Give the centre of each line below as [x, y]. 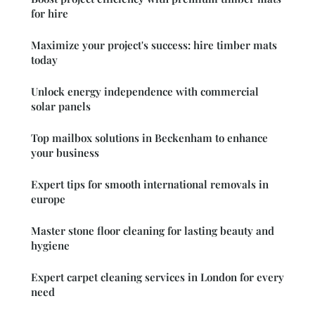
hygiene [50, 245]
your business [65, 152]
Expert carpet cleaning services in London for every [157, 277]
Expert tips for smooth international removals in [150, 184]
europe [48, 199]
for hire [50, 13]
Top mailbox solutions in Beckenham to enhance [149, 137]
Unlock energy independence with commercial [145, 91]
